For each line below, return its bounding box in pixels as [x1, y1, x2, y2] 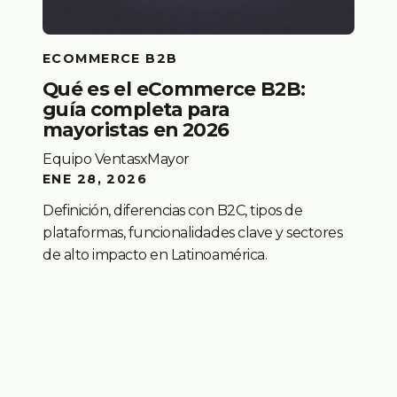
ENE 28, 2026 [43, 171, 148, 188]
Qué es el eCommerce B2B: [43, 77, 306, 101]
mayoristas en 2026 [43, 118, 230, 142]
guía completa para [43, 97, 230, 121]
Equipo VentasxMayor [43, 151, 190, 168]
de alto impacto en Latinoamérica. [43, 246, 268, 264]
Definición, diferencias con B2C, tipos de [43, 202, 303, 220]
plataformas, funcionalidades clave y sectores [43, 224, 343, 242]
